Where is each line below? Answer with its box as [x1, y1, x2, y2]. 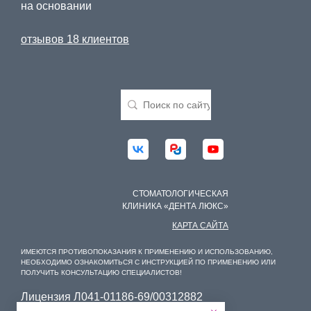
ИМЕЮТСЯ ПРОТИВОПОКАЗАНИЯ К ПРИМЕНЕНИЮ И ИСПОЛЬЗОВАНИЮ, [21, 248, 273, 255]
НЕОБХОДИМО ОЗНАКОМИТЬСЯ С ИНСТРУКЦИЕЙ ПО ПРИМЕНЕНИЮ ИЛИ [21, 258, 276, 266]
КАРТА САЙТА [172, 221, 228, 230]
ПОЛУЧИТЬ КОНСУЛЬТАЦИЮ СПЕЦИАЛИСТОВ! [21, 269, 182, 276]
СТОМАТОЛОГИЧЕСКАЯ [133, 189, 228, 199]
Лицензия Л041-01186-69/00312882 [21, 291, 203, 303]
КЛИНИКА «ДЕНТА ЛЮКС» [122, 201, 228, 211]
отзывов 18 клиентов [21, 33, 129, 45]
